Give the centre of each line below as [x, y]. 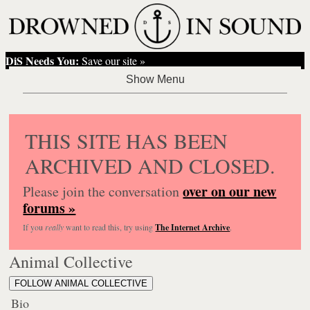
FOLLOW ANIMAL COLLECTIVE [81, 283]
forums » [49, 208]
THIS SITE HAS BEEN [127, 140]
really [55, 227]
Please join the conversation [103, 191]
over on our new [230, 191]
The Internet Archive [193, 227]
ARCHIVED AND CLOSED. [151, 165]
